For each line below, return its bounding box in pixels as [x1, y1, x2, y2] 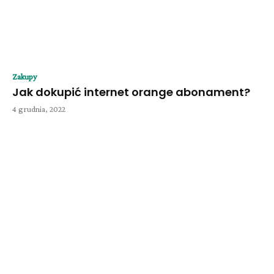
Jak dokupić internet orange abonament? [12, 84, 250, 100]
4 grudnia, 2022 [12, 103, 65, 114]
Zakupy [12, 71, 37, 81]
